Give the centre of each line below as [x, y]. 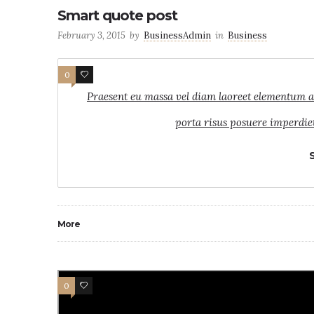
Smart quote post [117, 15]
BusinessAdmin [177, 35]
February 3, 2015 [91, 35]
